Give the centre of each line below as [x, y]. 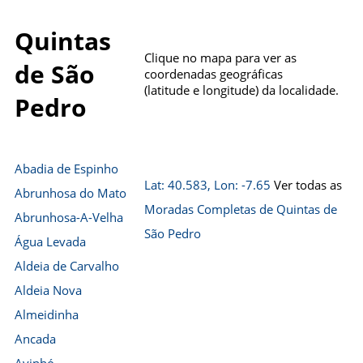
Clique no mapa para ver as [220, 58]
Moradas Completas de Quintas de [241, 209]
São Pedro [173, 233]
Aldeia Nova [48, 290]
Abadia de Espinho [66, 169]
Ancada [35, 339]
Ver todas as [306, 185]
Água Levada [50, 241]
